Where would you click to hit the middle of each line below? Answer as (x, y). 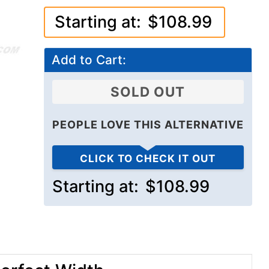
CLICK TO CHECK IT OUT (148, 159)
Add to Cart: (89, 60)
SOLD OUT (148, 92)
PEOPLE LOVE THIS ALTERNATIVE (148, 125)
